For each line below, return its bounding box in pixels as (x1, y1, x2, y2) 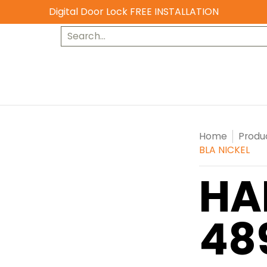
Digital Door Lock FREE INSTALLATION (48, 5, 219, 18)
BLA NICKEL (199, 143, 250, 157)
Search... (61, 24, 100, 38)
